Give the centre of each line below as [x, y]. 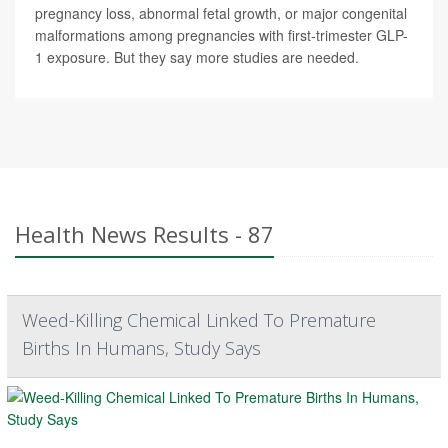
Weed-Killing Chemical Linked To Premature [199, 320]
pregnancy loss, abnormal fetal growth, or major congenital [221, 13]
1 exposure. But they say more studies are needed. [197, 57]
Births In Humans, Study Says [141, 348]
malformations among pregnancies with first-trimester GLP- [221, 35]
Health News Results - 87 [144, 234]
